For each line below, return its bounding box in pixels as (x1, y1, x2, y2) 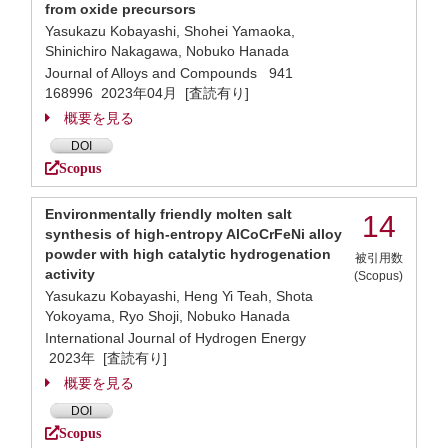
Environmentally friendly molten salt (45, 206, 292, 222)
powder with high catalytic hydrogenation (45, 246, 331, 262)
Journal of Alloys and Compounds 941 (45, 65, 301, 81)
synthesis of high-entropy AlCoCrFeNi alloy (45, 226, 342, 242)
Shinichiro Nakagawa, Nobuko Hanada (45, 43, 289, 59)
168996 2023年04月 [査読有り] (45, 85, 249, 101)
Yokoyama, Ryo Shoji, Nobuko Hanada (45, 308, 290, 324)
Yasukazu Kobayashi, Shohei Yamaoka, (45, 23, 295, 39)
